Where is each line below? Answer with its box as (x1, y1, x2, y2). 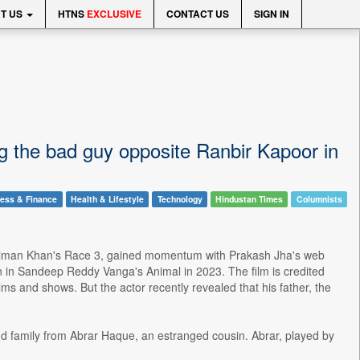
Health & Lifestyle (70, 193, 144, 205)
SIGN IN (254, 6, 289, 21)
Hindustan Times (215, 193, 284, 205)
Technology (157, 193, 202, 205)
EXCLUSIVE (87, 6, 141, 21)
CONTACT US (166, 6, 229, 21)
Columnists (296, 193, 342, 205)
